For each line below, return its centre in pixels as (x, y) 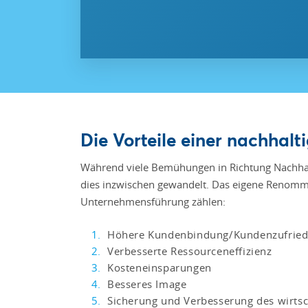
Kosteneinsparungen (159, 267)
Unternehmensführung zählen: (153, 201)
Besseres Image (147, 284)
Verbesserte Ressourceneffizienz (190, 251)
